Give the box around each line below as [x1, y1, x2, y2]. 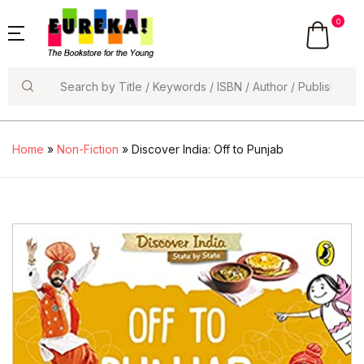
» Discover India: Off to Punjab [119, 142, 284, 157]
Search [7, 94, 52, 111]
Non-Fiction [57, 142, 119, 157]
